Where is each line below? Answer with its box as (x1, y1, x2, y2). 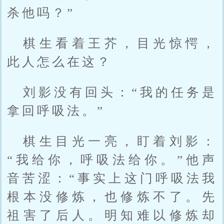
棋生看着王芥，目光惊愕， (23, 36, 217, 50)
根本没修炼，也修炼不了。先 (7, 189, 217, 203)
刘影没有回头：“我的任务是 (23, 85, 217, 99)
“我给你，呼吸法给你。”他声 (7, 152, 217, 166)
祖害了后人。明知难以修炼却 (7, 208, 217, 222)
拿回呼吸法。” (7, 103, 105, 117)
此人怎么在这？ (7, 54, 112, 68)
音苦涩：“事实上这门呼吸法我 (7, 171, 217, 185)
